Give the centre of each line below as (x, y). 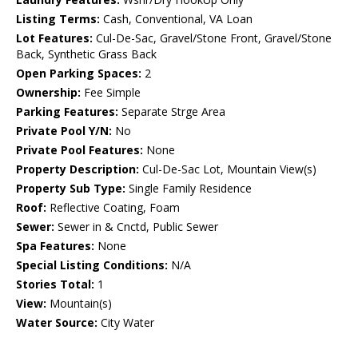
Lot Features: (54, 38)
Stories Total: (55, 284)
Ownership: (48, 93)
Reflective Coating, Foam (113, 208)
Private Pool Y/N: (64, 131)
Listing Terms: (58, 19)
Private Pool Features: (80, 150)
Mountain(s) (79, 304)
